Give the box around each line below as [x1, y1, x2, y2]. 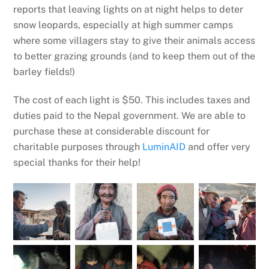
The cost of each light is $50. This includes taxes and [13, 94, 251, 106]
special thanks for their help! [13, 156, 144, 168]
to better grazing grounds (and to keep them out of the [13, 50, 256, 62]
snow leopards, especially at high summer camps [13, 19, 234, 31]
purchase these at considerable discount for [13, 125, 210, 137]
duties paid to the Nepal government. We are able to [13, 109, 246, 121]
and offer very [186, 141, 251, 153]
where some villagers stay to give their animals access [13, 35, 256, 47]
